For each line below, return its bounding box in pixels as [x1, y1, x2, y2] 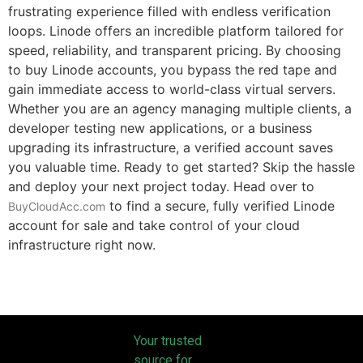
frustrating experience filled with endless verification [8, 3, 331, 20]
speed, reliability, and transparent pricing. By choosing [8, 42, 341, 59]
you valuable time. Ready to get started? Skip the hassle [8, 159, 355, 176]
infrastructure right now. [8, 237, 156, 254]
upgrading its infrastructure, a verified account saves [8, 139, 333, 156]
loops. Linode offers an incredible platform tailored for [8, 23, 344, 40]
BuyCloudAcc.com [8, 199, 105, 214]
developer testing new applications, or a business [8, 120, 312, 137]
